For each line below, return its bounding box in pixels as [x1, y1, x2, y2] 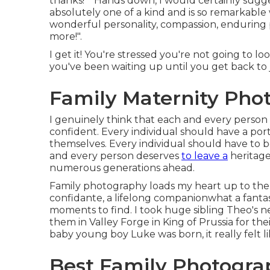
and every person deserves [49, 150, 181, 162]
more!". [49, 31, 82, 42]
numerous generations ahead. [49, 162, 195, 174]
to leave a [181, 150, 228, 162]
